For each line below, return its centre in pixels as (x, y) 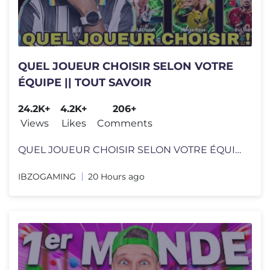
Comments (125, 124)
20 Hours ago (116, 177)
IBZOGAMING (47, 177)
